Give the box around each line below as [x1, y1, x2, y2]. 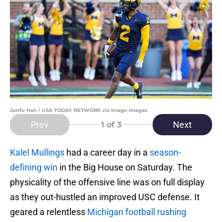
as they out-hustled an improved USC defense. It [10, 192, 200, 203]
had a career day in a [64, 147, 150, 158]
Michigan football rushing [87, 207, 186, 218]
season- [150, 147, 181, 158]
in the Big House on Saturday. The [59, 162, 192, 173]
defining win [10, 162, 59, 173]
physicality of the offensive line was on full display [10, 177, 205, 188]
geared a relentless [10, 207, 87, 218]
